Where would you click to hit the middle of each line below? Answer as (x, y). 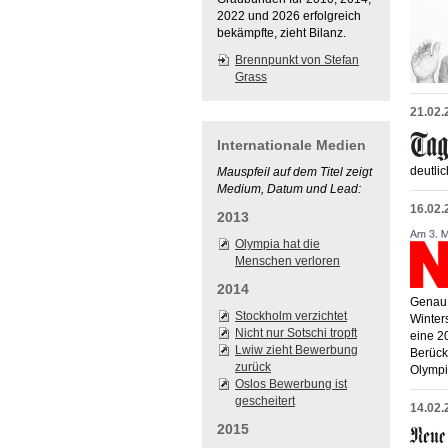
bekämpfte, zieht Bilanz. (281, 33)
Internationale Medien (291, 145)
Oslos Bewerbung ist (291, 384)
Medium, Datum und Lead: (289, 189)
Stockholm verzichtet (291, 316)
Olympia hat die (277, 244)
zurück (253, 367)
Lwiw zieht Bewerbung (296, 350)
